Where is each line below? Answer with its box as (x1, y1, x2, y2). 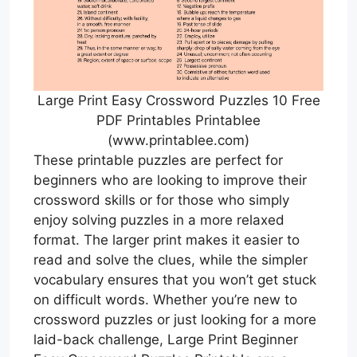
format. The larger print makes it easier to (33, 231, 300, 248)
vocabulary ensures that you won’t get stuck (33, 271, 316, 288)
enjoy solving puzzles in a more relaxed (33, 211, 284, 228)
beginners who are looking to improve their (33, 171, 307, 188)
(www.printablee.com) (108, 131, 249, 148)
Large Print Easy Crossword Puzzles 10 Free (37, 92, 320, 108)
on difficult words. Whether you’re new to (33, 291, 297, 308)
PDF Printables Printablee (96, 112, 261, 128)
